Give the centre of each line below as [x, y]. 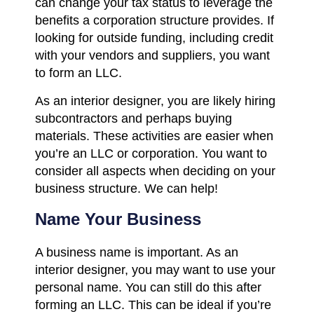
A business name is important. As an [137, 252]
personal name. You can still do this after [148, 287]
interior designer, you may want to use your [155, 269]
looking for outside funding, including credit [154, 37]
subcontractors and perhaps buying [134, 118]
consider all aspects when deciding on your [155, 171]
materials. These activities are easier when [154, 136]
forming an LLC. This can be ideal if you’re [153, 305]
